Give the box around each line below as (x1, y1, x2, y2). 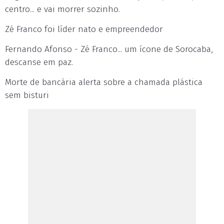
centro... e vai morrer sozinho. (5, 4, 120, 14)
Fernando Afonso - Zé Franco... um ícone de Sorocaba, (5, 44, 213, 54)
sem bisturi (5, 90, 49, 100)
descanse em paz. (5, 57, 73, 67)
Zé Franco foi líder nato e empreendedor (5, 24, 163, 34)
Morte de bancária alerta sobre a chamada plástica (5, 77, 202, 87)
